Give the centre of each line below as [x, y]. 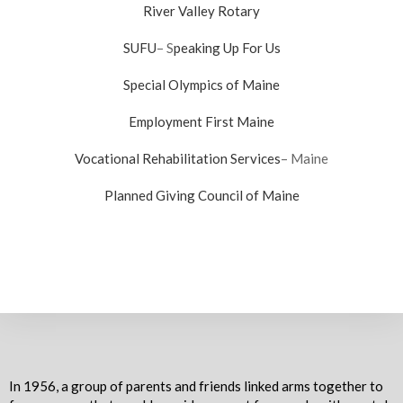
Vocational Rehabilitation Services [178, 158]
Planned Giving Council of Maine [201, 195]
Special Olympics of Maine [201, 85]
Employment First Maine [201, 121]
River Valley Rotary [201, 11]
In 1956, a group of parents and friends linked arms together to [196, 386]
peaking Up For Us [227, 48]
